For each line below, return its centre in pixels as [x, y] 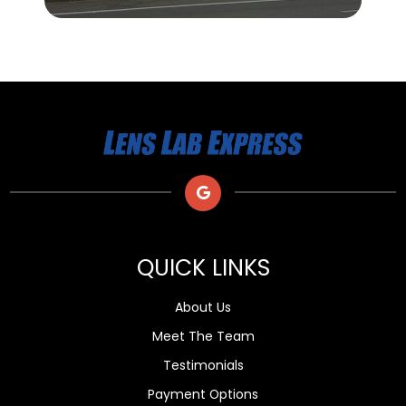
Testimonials [203, 365]
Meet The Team [203, 336]
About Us [203, 307]
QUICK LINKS [203, 267]
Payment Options [203, 394]
